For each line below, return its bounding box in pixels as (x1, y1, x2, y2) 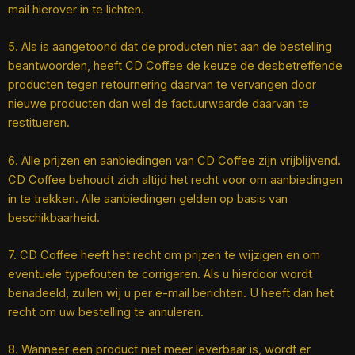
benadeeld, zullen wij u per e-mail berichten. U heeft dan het (8, 286, 334, 301)
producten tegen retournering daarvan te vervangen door (8, 78, 316, 93)
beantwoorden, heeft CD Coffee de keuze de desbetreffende (8, 59, 342, 74)
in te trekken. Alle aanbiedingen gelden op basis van (8, 191, 288, 206)
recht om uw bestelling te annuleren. (8, 305, 204, 320)
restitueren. (8, 116, 70, 131)
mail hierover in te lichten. (8, 2, 144, 17)
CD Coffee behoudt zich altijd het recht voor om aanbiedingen (8, 172, 342, 187)
